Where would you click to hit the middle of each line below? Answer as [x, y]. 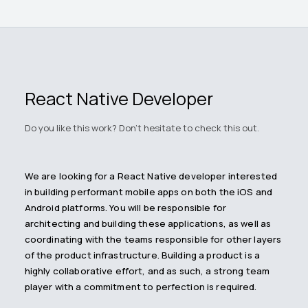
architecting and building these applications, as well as [148, 224]
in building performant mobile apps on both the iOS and [148, 192]
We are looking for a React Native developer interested [151, 176]
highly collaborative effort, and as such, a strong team [147, 271]
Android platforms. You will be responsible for [125, 208]
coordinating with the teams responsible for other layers [153, 240]
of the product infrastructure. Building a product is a [142, 255]
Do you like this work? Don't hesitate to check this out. [142, 128]
